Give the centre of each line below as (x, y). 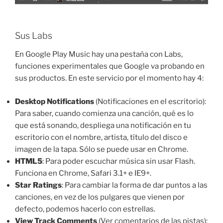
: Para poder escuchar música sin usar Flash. (119, 161)
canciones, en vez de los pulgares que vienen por (100, 197)
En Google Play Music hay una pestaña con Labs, (99, 55)
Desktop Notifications (55, 101)
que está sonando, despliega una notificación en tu (103, 125)
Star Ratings (38, 185)
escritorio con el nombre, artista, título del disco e (101, 137)
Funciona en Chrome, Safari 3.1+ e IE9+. (83, 173)
